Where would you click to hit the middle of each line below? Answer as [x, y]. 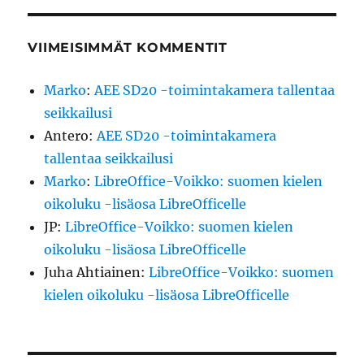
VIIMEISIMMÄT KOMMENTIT [128, 48]
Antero [67, 136]
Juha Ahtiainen [93, 273]
